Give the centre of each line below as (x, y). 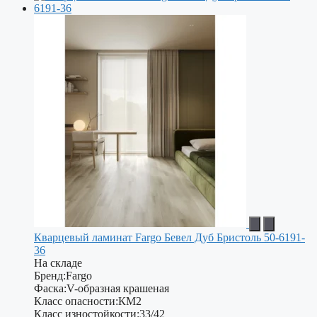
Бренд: (50, 275)
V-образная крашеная (118, 288)
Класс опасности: (76, 301)
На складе (58, 263)
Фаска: (50, 288)
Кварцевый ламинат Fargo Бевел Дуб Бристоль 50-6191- (169, 237)
